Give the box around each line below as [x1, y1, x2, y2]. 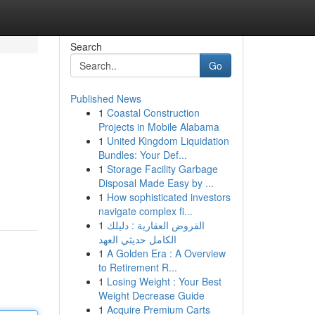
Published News [70, 91, 141, 105]
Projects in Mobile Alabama [98, 120, 219, 134]
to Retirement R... [98, 260, 177, 274]
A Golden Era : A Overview [106, 246, 226, 260]
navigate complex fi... [98, 204, 193, 218]
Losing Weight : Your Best [106, 274, 221, 288]
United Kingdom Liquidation [106, 134, 229, 148]
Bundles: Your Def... [98, 148, 187, 162]
